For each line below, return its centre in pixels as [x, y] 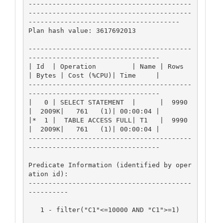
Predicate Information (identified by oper [110, 165]
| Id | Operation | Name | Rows [106, 66]
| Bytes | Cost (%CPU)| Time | [94, 75]
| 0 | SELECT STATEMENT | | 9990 [108, 102]
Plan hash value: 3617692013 [82, 30]
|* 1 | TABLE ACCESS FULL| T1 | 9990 [108, 120]
